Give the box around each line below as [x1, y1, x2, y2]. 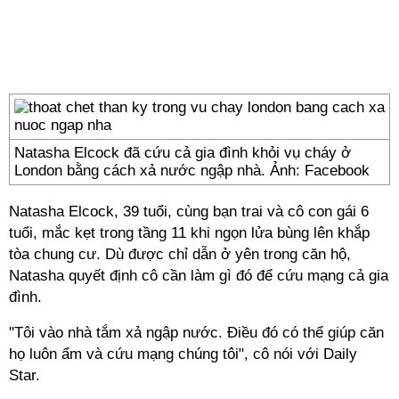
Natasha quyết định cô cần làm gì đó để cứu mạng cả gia [9, 267, 388, 284]
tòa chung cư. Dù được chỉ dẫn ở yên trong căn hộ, [9, 246, 351, 263]
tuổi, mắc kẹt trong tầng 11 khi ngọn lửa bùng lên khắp [9, 224, 370, 241]
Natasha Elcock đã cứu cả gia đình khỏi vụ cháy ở [14, 144, 351, 161]
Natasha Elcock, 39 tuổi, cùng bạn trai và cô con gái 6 [9, 203, 369, 220]
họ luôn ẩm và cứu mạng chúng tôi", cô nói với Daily [9, 346, 357, 362]
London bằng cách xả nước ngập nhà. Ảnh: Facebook [14, 162, 370, 179]
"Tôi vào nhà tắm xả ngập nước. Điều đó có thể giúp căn [9, 324, 384, 341]
